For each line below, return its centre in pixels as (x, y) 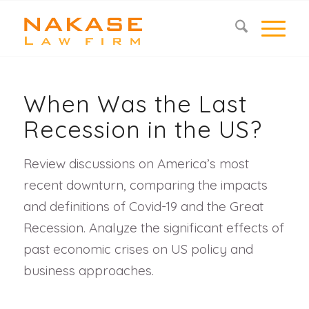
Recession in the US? (142, 129)
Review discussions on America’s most (136, 164)
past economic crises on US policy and (138, 249)
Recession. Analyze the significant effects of (153, 228)
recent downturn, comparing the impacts (145, 185)
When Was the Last (135, 104)
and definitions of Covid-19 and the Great (143, 207)
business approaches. (88, 271)
